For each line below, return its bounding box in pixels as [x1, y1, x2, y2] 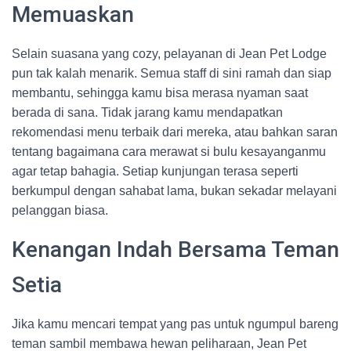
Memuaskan [12, 2, 134, 27]
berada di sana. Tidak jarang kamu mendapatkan [12, 106, 283, 119]
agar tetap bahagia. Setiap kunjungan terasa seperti [12, 165, 299, 178]
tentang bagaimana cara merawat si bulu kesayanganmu [12, 145, 326, 158]
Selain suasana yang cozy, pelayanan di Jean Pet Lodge [12, 47, 327, 60]
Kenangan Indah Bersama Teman [12, 237, 339, 262]
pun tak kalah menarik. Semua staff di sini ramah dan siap [12, 67, 331, 80]
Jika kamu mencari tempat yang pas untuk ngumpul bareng [12, 317, 338, 331]
